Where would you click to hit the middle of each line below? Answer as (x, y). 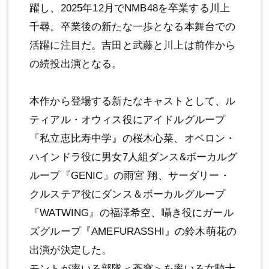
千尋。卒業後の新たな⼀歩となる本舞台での (133, 26)
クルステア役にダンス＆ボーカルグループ (128, 194)
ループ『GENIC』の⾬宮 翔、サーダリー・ (130, 175)
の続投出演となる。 (76, 64)
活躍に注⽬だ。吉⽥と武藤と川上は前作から (133, 45)
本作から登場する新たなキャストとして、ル (133, 101)
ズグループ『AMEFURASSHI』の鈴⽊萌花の (133, 231)
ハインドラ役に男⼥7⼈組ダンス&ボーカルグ (134, 157)
